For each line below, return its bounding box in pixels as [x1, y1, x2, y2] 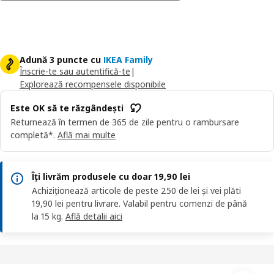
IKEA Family [103, 53, 153, 65]
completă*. [10, 128, 55, 141]
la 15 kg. [32, 210, 63, 222]
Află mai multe [57, 128, 116, 141]
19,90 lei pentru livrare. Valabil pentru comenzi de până [32, 197, 247, 209]
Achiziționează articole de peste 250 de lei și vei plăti [32, 184, 241, 196]
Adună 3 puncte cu [20, 53, 101, 65]
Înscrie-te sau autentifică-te [20, 65, 130, 77]
